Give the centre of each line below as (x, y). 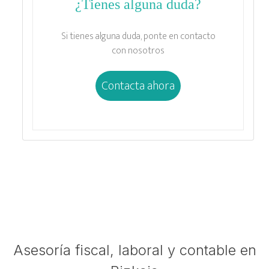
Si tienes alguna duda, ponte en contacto (138, 36)
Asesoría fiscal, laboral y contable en (134, 250)
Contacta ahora (138, 86)
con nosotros (138, 50)
